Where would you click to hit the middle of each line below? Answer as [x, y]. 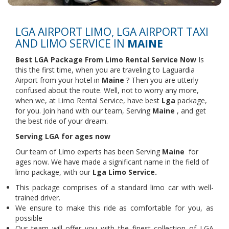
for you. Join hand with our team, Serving [84, 111]
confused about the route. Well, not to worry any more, [107, 90]
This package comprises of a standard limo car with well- [114, 187]
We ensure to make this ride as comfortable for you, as [114, 208]
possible [29, 218]
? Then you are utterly [161, 80]
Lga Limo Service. [124, 172]
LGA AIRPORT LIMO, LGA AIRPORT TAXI [112, 32]
